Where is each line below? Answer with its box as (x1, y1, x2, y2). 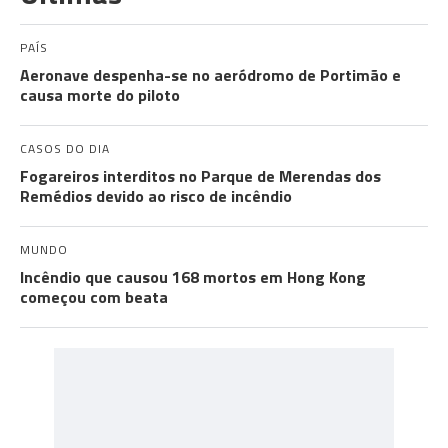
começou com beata (20, 285, 168, 309)
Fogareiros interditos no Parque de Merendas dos (20, 164, 381, 188)
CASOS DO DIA (20, 139, 110, 158)
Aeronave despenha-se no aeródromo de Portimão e (20, 63, 401, 87)
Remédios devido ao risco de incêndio (20, 184, 292, 208)
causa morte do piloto (20, 83, 180, 107)
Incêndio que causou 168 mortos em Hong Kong (20, 265, 366, 289)
